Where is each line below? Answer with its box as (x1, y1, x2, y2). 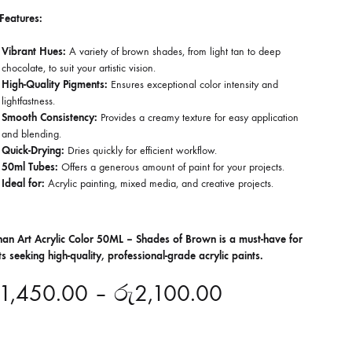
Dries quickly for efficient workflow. (64, 144, 217, 157)
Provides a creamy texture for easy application (97, 111, 299, 124)
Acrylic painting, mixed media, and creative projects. (44, 177, 273, 190)
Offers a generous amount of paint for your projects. (57, 160, 284, 174)
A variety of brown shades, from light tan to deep (65, 45, 280, 58)
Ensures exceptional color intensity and (107, 78, 278, 91)
